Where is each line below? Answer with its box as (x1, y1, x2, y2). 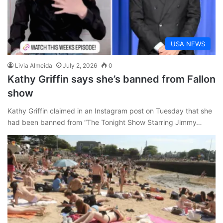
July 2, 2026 (63, 62, 97, 70)
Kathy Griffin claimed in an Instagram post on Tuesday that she (7, 107, 212, 115)
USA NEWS (171, 40, 205, 48)
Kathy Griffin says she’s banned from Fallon (7, 73, 216, 86)
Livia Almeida (15, 62, 52, 70)
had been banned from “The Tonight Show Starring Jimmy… (7, 118, 202, 127)
